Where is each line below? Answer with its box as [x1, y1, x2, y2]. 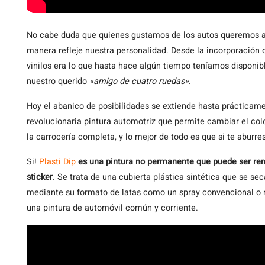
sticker [27, 171, 53, 183]
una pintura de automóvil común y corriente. [27, 202, 198, 214]
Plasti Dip [39, 156, 76, 168]
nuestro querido [27, 75, 89, 88]
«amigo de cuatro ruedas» [89, 75, 189, 88]
